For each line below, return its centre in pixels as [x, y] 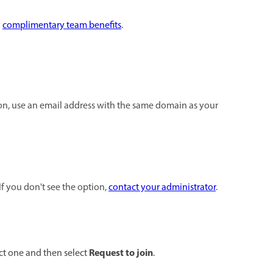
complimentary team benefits [62, 26]
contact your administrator [162, 187]
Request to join [121, 253]
